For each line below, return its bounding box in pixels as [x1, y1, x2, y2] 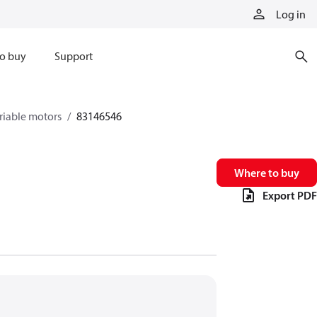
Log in [276, 7, 306, 21]
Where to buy [234, 166, 299, 180]
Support [54, 49, 93, 63]
